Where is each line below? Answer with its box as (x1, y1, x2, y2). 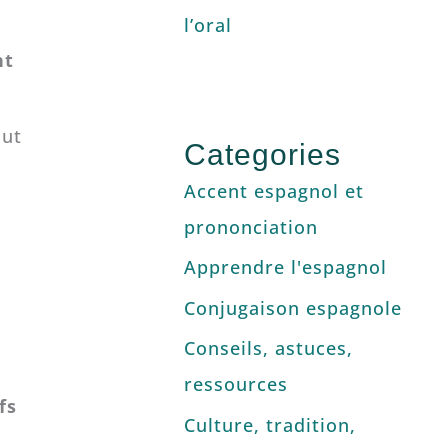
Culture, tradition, (183, 412, 356, 437)
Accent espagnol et (183, 178, 364, 203)
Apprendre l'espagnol (183, 255, 387, 280)
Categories (183, 137, 341, 171)
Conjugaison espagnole (183, 295, 402, 320)
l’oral (183, 13, 232, 38)
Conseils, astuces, (183, 336, 353, 361)
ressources (183, 372, 288, 397)
